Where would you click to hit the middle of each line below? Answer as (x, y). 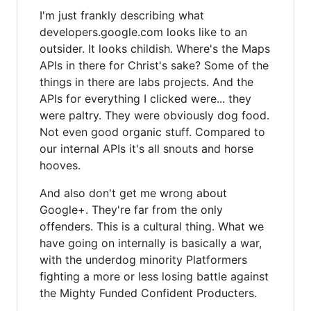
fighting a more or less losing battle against (154, 276)
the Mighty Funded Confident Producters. (148, 293)
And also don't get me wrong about (133, 193)
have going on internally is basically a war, (151, 243)
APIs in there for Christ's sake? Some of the (154, 65)
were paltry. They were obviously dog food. (154, 115)
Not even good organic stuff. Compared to (152, 132)
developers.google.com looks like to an (143, 32)
